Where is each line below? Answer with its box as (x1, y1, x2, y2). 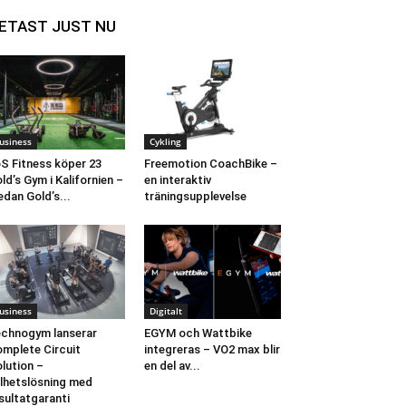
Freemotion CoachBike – (143, 157, 277, 171)
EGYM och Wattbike (143, 326, 252, 341)
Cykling (149, 135, 181, 149)
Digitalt (149, 304, 182, 318)
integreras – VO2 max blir (143, 343, 280, 357)
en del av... (143, 359, 200, 373)
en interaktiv (143, 173, 211, 188)
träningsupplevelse (143, 189, 246, 204)
